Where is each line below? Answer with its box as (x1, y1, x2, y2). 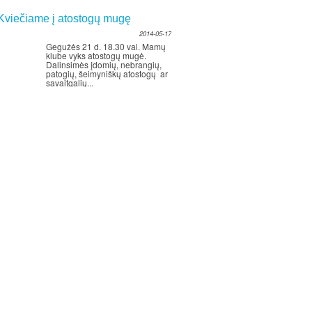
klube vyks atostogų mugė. (46, 49, 146, 61)
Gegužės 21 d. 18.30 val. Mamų (46, 40, 166, 52)
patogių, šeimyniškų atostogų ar (46, 68, 168, 79)
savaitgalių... (46, 77, 93, 88)
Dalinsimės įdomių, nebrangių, (46, 58, 162, 70)
